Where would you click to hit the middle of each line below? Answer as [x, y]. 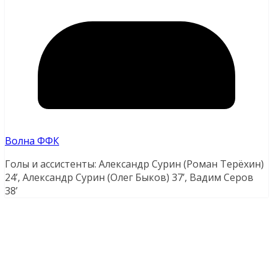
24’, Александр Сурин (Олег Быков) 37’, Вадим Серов [129, 178]
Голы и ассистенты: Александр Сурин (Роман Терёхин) [134, 164]
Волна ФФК [32, 141]
